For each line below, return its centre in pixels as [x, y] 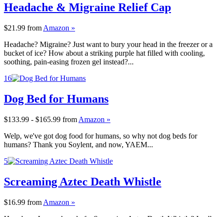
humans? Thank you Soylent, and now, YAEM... [78, 145]
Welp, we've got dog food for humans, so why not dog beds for [101, 136]
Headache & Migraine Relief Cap [87, 8]
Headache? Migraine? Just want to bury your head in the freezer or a [108, 45]
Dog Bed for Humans [56, 99]
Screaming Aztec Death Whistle [83, 181]
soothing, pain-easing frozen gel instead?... [69, 62]
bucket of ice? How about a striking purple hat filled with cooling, [104, 53]
